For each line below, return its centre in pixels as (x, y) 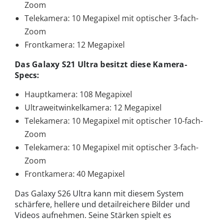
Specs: (27, 75)
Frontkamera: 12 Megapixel (75, 44)
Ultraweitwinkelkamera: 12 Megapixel (93, 107)
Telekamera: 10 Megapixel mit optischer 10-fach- (114, 121)
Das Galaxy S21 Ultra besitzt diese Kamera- (101, 64)
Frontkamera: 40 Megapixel (75, 174)
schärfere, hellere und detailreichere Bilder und (102, 204)
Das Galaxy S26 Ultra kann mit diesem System (99, 193)
